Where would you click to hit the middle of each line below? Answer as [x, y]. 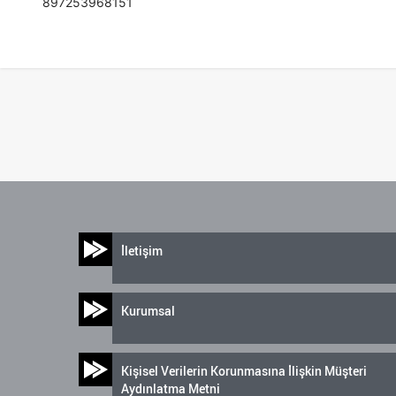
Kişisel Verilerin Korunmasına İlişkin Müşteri [244, 370]
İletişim [142, 250]
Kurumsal [148, 310]
